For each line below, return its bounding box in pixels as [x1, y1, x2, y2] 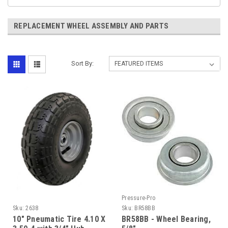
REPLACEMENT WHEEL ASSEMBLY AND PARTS [14, 21, 168, 31]
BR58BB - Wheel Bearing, [122, 214, 211, 224]
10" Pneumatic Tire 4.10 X [13, 214, 106, 224]
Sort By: [71, 59, 94, 67]
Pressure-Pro [122, 194, 155, 202]
